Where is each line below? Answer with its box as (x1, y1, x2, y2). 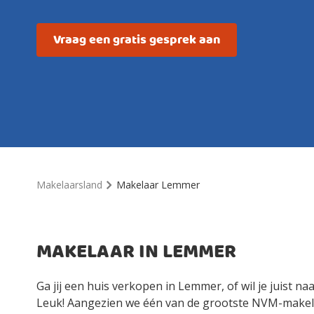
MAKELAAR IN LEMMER (36, 237, 236, 268)
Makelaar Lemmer (116, 178, 200, 191)
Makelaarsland (36, 178, 102, 191)
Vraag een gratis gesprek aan (53, 29, 220, 50)
